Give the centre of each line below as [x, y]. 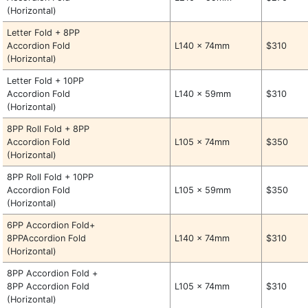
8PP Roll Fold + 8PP [48, 129]
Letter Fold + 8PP [44, 33]
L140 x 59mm [203, 94]
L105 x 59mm [203, 190]
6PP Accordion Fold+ [51, 225]
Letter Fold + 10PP [46, 81]
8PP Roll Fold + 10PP [51, 177]
